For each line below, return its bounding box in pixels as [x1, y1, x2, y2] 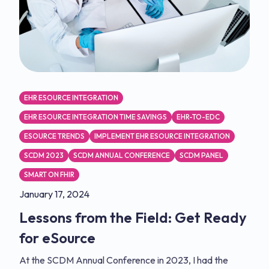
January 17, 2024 [19, 188, 89, 200]
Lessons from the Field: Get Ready [19, 208, 247, 226]
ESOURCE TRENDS [24, 131, 85, 141]
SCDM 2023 [24, 151, 64, 160]
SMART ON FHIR [24, 170, 74, 179]
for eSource [19, 229, 95, 247]
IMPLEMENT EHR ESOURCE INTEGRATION [94, 131, 230, 141]
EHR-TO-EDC [177, 112, 220, 121]
